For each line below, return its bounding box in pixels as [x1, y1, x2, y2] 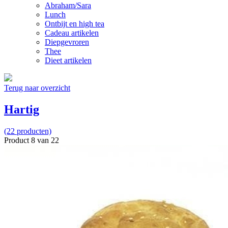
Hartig [4, 102, 39, 116]
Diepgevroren [45, 37, 89, 46]
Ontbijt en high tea [45, 19, 104, 28]
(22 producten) [4, 126, 51, 135]
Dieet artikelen [45, 55, 92, 65]
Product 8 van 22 [4, 135, 59, 145]
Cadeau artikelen [45, 28, 99, 37]
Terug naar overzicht [4, 83, 70, 92]
